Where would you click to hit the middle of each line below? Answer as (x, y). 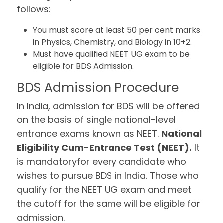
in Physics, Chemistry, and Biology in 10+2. (112, 42)
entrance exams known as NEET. (89, 134)
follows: (34, 9)
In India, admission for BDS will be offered (109, 106)
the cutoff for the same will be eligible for (109, 203)
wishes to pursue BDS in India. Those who (108, 175)
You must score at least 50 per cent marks (117, 30)
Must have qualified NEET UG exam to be (111, 54)
